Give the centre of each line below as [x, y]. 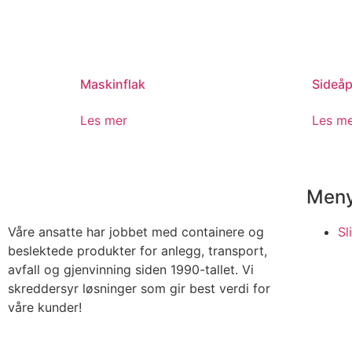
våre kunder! [45, 307]
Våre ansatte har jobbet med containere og [136, 231]
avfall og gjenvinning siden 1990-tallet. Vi [131, 269]
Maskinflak [113, 84]
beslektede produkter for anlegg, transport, [137, 250]
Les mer [104, 120]
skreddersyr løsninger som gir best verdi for [139, 288]
